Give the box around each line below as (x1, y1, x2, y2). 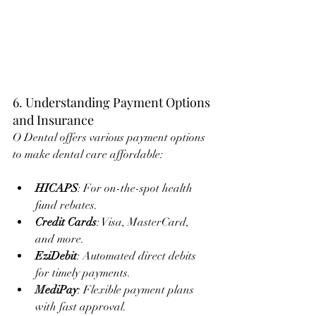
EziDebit (35, 248, 77, 263)
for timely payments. (35, 265, 130, 280)
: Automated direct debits (77, 248, 199, 263)
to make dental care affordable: (13, 147, 163, 162)
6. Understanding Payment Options (13, 93, 213, 111)
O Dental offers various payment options (13, 130, 208, 145)
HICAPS (35, 181, 78, 195)
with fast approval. (35, 299, 126, 314)
